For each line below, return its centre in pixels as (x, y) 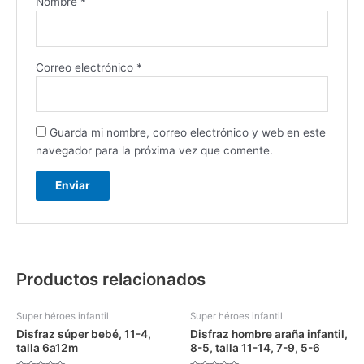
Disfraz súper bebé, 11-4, (84, 334)
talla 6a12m (47, 348)
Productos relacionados (111, 279)
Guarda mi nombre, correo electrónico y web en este (187, 132)
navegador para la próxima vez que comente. (154, 150)
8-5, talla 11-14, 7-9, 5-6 (255, 348)
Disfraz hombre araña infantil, (269, 334)
